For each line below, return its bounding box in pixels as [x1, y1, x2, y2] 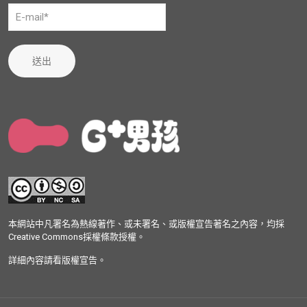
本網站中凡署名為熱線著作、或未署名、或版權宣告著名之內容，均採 [8, 219, 284, 230]
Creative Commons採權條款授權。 [8, 232, 145, 243]
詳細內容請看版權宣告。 [8, 255, 106, 266]
